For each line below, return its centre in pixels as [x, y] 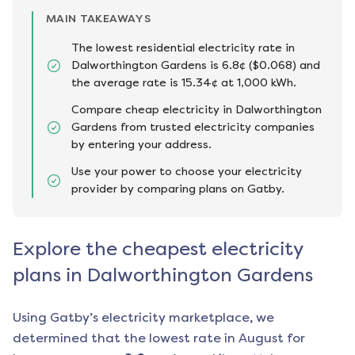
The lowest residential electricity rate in [183, 48]
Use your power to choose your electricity [187, 172]
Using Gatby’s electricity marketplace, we [143, 318]
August [261, 338]
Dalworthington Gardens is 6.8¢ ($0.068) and [196, 66]
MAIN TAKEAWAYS [98, 19]
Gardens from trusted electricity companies [193, 128]
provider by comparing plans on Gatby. [178, 189]
